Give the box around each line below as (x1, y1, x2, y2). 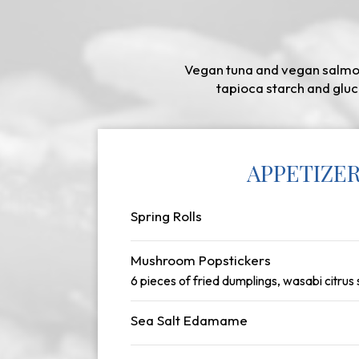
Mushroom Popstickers (131, 252, 271, 268)
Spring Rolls (131, 208, 202, 224)
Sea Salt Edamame (131, 312, 248, 329)
